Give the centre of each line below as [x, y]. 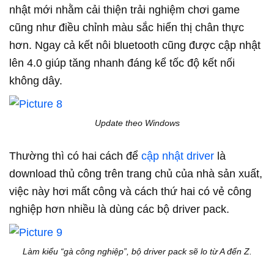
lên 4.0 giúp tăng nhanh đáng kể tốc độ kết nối [122, 63]
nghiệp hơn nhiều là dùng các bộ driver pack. [119, 209]
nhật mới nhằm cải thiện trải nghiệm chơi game [124, 10]
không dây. [36, 81]
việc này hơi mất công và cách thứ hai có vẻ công [130, 192]
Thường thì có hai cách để [75, 156]
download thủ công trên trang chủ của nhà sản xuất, [136, 174]
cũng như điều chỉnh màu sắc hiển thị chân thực [127, 28]
